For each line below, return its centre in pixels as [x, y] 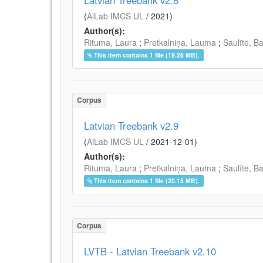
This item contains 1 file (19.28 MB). [147, 55]
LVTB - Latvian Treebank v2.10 [150, 251]
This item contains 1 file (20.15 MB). [147, 181]
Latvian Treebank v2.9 [131, 126]
